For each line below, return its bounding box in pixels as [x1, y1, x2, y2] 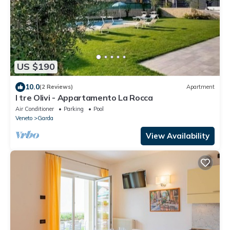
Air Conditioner [15, 105, 54, 112]
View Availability [146, 130, 209, 141]
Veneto [15, 114, 32, 122]
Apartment [186, 83, 215, 91]
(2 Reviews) [40, 83, 73, 91]
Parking [64, 105, 84, 112]
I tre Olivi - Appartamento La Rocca [15, 92, 153, 103]
